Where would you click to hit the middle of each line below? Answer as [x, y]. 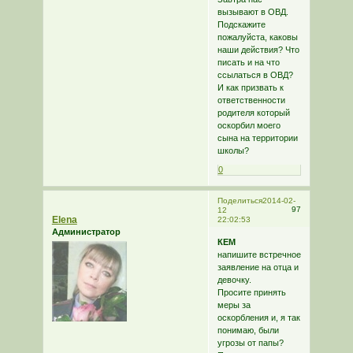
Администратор [86, 231]
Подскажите [241, 24]
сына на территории [257, 137]
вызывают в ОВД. [253, 11]
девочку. [234, 280]
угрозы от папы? [250, 343]
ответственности [251, 100]
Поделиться [240, 200]
